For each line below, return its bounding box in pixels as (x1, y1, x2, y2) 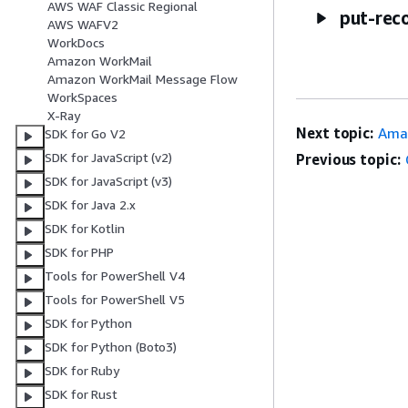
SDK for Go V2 (45, 126, 126, 142)
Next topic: (296, 123, 374, 142)
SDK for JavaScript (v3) (45, 173, 173, 189)
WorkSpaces (47, 89, 117, 106)
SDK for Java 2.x (45, 197, 136, 213)
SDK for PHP (45, 244, 115, 260)
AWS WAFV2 (47, 16, 118, 33)
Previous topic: (296, 149, 401, 168)
